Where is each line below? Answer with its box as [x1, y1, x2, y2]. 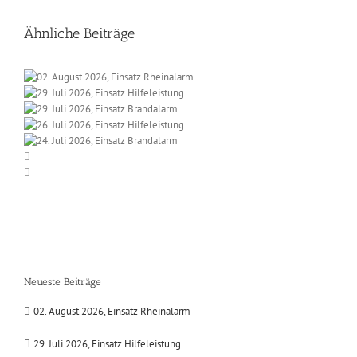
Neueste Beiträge [24, 275, 101, 288]
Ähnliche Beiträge [24, 24, 135, 42]
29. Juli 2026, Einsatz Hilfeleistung [33, 337, 181, 351]
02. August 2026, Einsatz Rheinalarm [33, 304, 190, 319]
